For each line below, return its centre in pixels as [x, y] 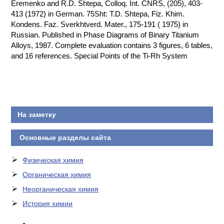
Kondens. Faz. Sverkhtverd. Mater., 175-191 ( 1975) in [100, 24]
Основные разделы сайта [64, 138]
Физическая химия [53, 160]
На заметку [36, 115]
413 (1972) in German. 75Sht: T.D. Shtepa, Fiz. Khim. [98, 14]
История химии [48, 204]
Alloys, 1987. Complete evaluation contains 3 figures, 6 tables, [112, 45]
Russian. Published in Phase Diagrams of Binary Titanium [105, 35]
